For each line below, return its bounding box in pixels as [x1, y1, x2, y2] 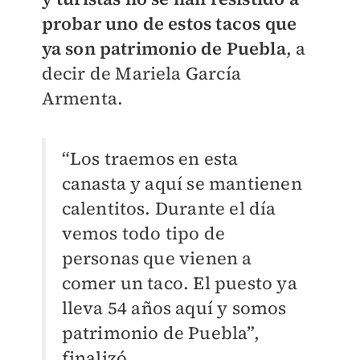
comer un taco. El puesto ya [61, 270, 297, 295]
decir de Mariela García [41, 60, 242, 85]
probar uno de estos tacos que [41, 10, 297, 35]
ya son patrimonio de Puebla [41, 35, 286, 60]
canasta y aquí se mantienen [61, 170, 302, 195]
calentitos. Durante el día [61, 195, 276, 220]
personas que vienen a [61, 245, 252, 270]
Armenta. [41, 85, 124, 110]
